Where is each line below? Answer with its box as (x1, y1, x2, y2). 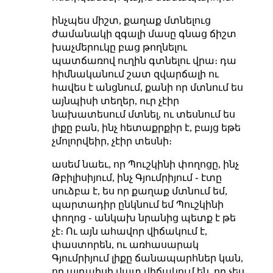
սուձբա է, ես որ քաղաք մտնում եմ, (51, 185, 227, 196)
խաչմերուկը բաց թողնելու (51, 41, 187, 52)
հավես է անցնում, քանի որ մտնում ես (51, 82, 243, 93)
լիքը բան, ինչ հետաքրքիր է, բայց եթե (51, 122, 241, 133)
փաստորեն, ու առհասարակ (51, 239, 199, 250)
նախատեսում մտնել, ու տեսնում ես (51, 108, 235, 119)
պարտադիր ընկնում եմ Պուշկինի (51, 199, 224, 210)
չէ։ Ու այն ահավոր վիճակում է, (51, 225, 207, 236)
